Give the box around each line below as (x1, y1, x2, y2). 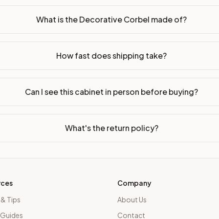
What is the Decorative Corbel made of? (36, 14, 187, 24)
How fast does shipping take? (56, 50, 167, 61)
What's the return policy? (65, 122, 158, 133)
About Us (117, 195, 147, 204)
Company (117, 178, 152, 187)
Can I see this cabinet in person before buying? (25, 86, 198, 97)
